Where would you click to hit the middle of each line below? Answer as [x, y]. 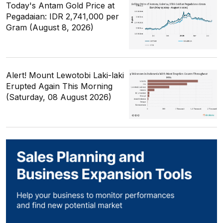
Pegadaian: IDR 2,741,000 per [62, 17]
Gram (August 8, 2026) [50, 28]
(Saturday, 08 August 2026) [59, 97]
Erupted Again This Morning [59, 86]
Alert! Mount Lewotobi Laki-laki [65, 75]
